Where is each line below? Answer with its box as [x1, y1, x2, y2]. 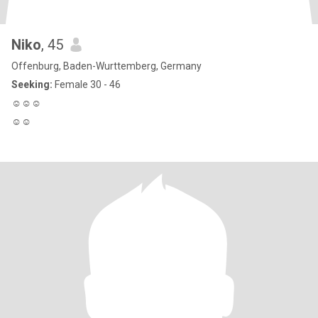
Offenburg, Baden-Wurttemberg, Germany [11, 60, 202, 72]
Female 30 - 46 [53, 79, 121, 90]
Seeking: [11, 79, 53, 90]
